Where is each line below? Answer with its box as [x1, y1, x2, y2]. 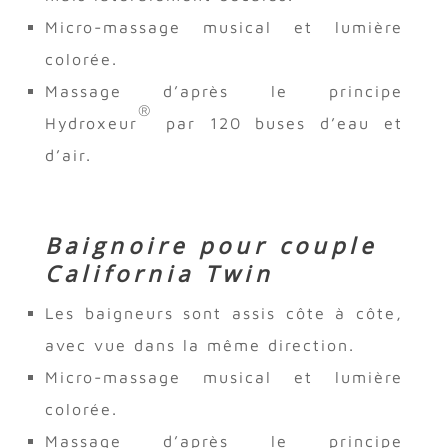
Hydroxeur [44, 113, 138, 132]
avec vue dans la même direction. [44, 335, 355, 354]
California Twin [44, 257, 274, 288]
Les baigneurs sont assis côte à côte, [44, 303, 404, 322]
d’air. [44, 145, 92, 164]
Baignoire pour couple [44, 229, 377, 260]
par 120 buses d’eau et [151, 113, 404, 132]
